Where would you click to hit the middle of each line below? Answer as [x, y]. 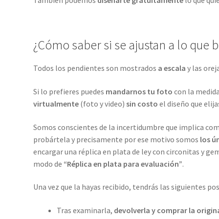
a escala [172, 68]
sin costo [142, 103]
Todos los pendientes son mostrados [95, 68]
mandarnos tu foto [139, 91]
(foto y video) [102, 103]
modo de [47, 164]
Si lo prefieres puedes [69, 91]
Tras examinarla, [85, 210]
